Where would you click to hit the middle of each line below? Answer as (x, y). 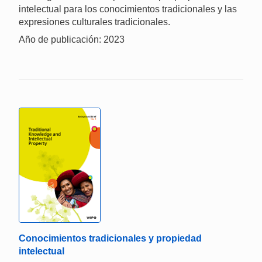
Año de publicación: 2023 (72, 39)
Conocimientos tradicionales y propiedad (110, 238)
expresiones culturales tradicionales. (94, 22)
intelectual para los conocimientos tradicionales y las (128, 9)
